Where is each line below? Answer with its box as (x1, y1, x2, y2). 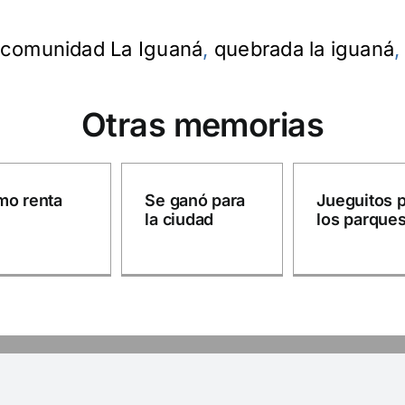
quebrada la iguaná (213, 36, 395, 61)
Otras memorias (80, 104, 325, 145)
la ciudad (145, 209, 213, 229)
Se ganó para (145, 190, 246, 210)
